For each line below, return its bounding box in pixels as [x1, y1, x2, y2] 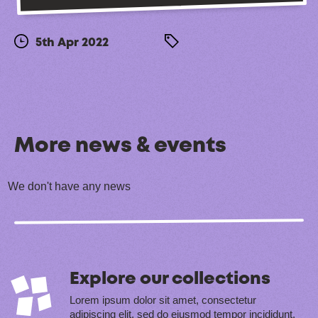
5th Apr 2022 [33, 37, 109, 48]
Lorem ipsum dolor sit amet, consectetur [70, 293, 256, 306]
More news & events [14, 136, 226, 155]
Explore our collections [70, 270, 270, 287]
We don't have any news [7, 180, 131, 192]
